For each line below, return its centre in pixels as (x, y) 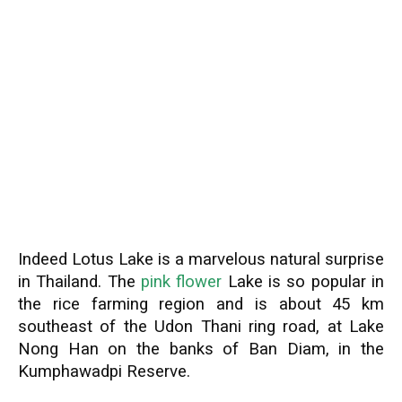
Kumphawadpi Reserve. (104, 371)
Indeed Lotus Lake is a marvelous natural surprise (201, 259)
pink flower (182, 282)
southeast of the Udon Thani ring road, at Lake (201, 327)
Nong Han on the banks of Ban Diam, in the (201, 349)
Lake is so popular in (303, 282)
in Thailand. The (79, 282)
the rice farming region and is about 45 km (201, 304)
